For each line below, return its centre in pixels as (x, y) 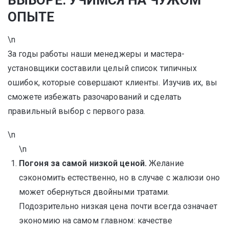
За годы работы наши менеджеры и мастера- (96, 54)
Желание (165, 163)
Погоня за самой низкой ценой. (83, 163)
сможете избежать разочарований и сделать (95, 97)
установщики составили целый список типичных (102, 68)
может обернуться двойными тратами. (94, 192)
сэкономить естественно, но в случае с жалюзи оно (119, 178)
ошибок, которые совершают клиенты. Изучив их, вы (112, 83)
